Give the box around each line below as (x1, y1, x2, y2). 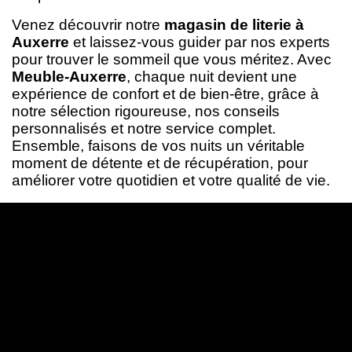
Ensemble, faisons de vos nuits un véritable (12, 137, 305, 154)
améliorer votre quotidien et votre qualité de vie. (12, 171, 330, 189)
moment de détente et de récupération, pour (12, 154, 308, 171)
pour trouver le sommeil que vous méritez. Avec (12, 50, 332, 68)
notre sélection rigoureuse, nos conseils (12, 102, 280, 119)
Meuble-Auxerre (12, 68, 126, 85)
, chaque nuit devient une (126, 68, 297, 85)
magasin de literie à (164, 16, 304, 33)
